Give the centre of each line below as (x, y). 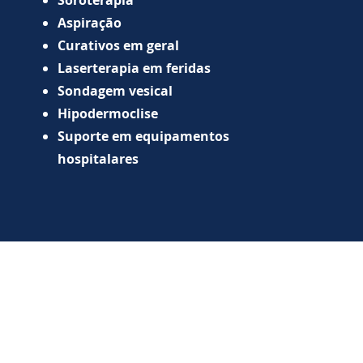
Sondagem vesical (117, 91)
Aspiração (90, 23)
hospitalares (100, 159)
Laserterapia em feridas (134, 68)
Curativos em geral (118, 45)
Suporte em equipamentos (143, 136)
